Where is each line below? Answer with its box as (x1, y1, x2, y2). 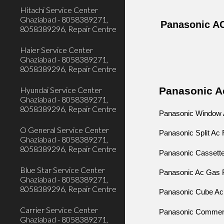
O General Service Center (20, 125, 109, 134)
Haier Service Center (20, 45, 93, 54)
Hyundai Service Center (20, 85, 102, 94)
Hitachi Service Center (20, 5, 98, 14)
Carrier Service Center (20, 205, 98, 214)
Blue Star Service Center (20, 165, 105, 174)
